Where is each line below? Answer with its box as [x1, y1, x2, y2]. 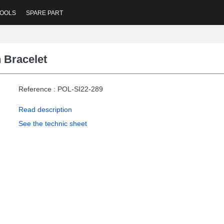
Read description [18, 105, 72, 113]
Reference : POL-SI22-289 [18, 85, 103, 93]
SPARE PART [26, 9, 63, 16]
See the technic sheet [18, 119, 87, 127]
